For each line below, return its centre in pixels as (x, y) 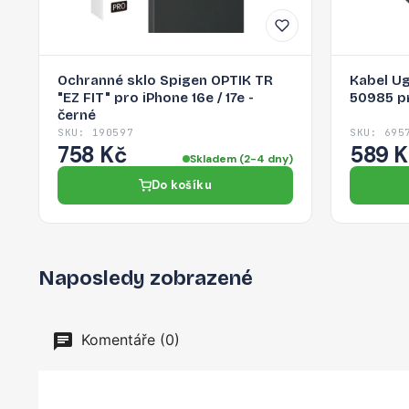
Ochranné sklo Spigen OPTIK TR (165, 81)
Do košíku (182, 185)
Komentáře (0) (128, 340)
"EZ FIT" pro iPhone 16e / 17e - (156, 98)
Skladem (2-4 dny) (241, 159)
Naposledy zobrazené (146, 279)
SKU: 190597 (96, 133)
